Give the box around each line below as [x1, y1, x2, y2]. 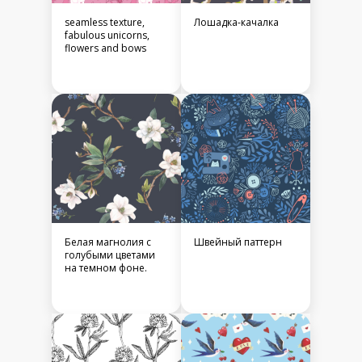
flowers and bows [65, 41, 146, 56]
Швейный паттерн [194, 235, 282, 250]
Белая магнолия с [65, 235, 151, 250]
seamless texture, [65, 15, 145, 30]
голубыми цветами [65, 248, 155, 263]
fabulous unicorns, [65, 28, 149, 43]
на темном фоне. [65, 261, 147, 276]
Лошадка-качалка [194, 15, 279, 30]
